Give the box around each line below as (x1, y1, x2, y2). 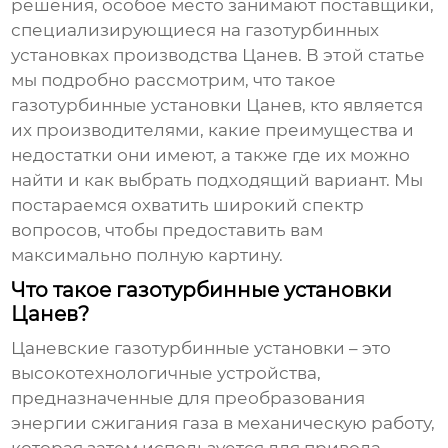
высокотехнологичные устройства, (11, 363, 322, 384)
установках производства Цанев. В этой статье (11, 45, 426, 66)
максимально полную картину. (11, 245, 284, 266)
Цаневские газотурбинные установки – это (11, 338, 392, 359)
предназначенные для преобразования (11, 388, 366, 409)
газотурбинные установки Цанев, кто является (11, 95, 424, 116)
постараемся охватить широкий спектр (11, 195, 365, 216)
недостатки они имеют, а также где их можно (11, 145, 411, 166)
